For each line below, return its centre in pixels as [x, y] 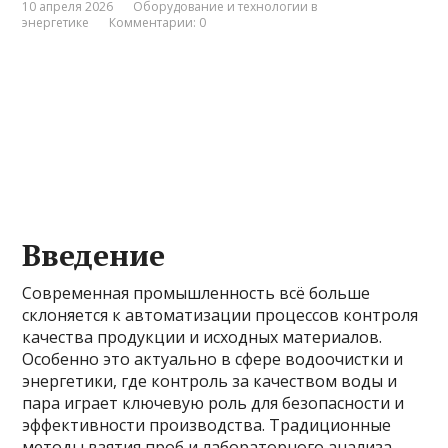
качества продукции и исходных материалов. [202, 337]
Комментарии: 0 [158, 22]
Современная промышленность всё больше [196, 293]
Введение [94, 255]
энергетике [56, 22]
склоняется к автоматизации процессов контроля [220, 315]
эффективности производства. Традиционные [207, 425]
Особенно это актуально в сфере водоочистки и [213, 359]
